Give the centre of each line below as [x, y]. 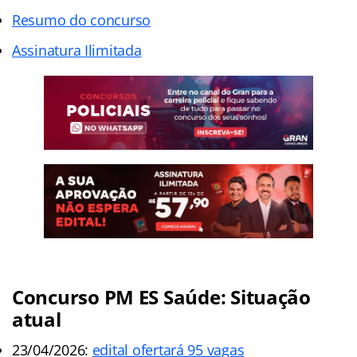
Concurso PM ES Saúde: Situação [161, 297]
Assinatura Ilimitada [77, 50]
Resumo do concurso [82, 20]
